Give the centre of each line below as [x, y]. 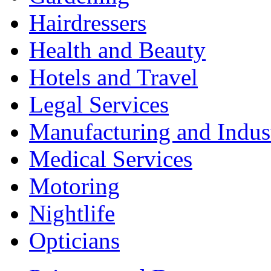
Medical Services [111, 159]
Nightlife [72, 214]
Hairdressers [88, 23]
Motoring [74, 186]
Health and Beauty [117, 50]
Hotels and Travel [113, 77]
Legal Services [99, 105]
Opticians [74, 241]
